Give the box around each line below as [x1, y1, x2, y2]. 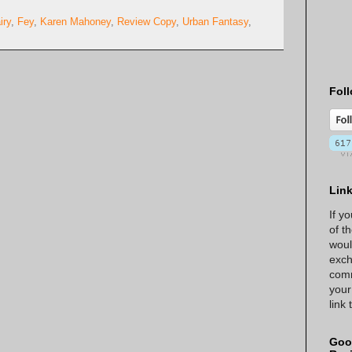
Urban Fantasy [182, 16, 248, 28]
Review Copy [117, 16, 176, 28]
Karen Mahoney [40, 16, 111, 28]
